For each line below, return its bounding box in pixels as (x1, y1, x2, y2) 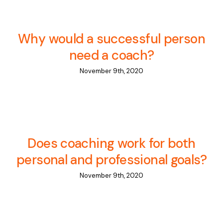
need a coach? (69, 47, 154, 64)
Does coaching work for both (27, 135, 196, 152)
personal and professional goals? (16, 151, 207, 169)
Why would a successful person (18, 30, 205, 48)
